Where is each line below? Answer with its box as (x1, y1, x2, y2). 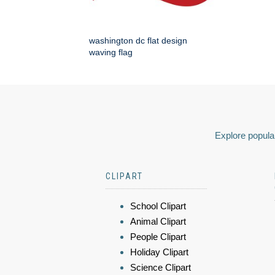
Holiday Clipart (130, 247, 188, 258)
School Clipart (130, 201, 186, 212)
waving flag (89, 47, 133, 58)
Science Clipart (130, 262, 191, 273)
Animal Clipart (130, 216, 186, 227)
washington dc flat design (89, 36, 187, 46)
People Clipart (130, 231, 186, 242)
